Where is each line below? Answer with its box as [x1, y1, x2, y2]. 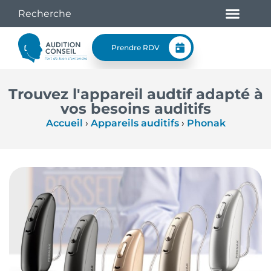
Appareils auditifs [90, 117, 179, 129]
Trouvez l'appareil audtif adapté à [8, 85, 263, 103]
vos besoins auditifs [60, 100, 211, 117]
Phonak [186, 117, 226, 129]
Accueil [45, 117, 83, 129]
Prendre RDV [111, 42, 160, 52]
